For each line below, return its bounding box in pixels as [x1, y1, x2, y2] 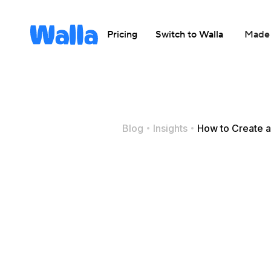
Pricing [107, 28, 137, 41]
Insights [153, 122, 188, 134]
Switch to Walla [155, 28, 223, 41]
